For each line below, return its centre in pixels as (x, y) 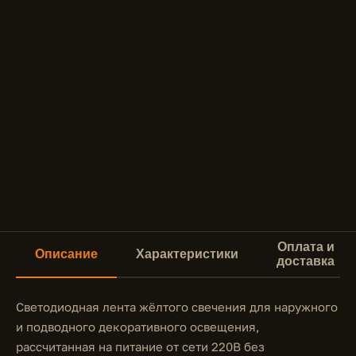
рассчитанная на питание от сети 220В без (140, 346)
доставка (306, 261)
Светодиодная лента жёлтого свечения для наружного (177, 307)
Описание (66, 254)
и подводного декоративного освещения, (138, 327)
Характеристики (187, 254)
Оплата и (306, 247)
